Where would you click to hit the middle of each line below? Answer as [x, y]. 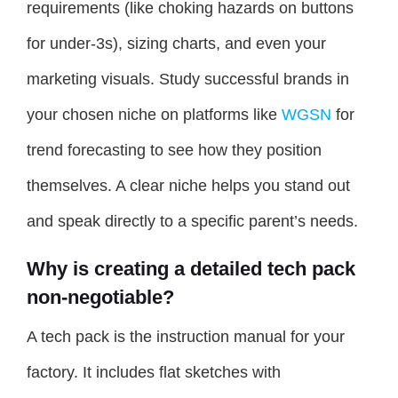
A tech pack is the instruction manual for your [186, 336]
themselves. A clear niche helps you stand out [188, 185]
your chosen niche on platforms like [154, 114]
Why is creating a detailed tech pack [191, 268]
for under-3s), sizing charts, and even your [176, 43]
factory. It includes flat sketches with [154, 372]
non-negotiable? [100, 297]
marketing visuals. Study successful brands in [188, 79]
